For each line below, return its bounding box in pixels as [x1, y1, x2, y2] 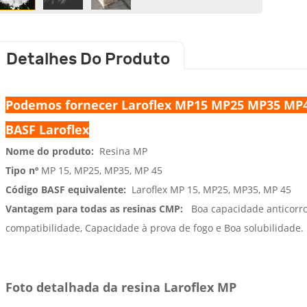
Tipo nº [5, 164, 38, 177]
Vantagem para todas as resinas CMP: [5, 202, 183, 216]
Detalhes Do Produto [5, 49, 170, 69]
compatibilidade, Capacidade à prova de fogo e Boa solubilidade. [5, 221, 304, 235]
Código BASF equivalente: [5, 183, 129, 197]
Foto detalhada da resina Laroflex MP [5, 279, 236, 296]
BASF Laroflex [5, 121, 89, 138]
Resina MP [93, 145, 147, 158]
